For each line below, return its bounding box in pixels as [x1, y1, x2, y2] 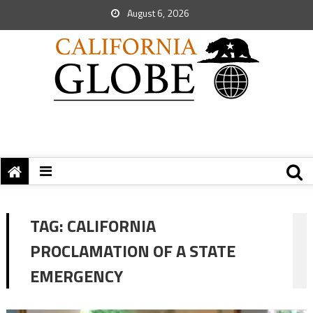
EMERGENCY [29, 263, 123, 289]
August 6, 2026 [125, 6, 189, 20]
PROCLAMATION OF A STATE [29, 238, 235, 263]
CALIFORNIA [66, 213, 156, 238]
